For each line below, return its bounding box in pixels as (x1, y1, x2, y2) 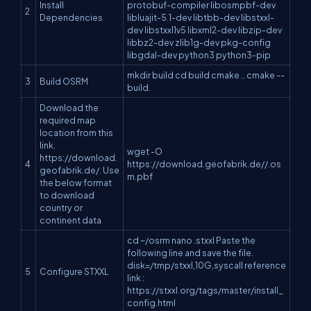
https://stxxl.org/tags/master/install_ (127, 285, 283, 296)
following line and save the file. (127, 247, 253, 258)
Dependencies (40, 12, 103, 23)
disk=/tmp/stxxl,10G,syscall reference (127, 260, 286, 271)
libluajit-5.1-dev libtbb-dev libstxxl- (127, 12, 274, 23)
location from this (40, 127, 113, 138)
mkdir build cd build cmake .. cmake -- (127, 69, 285, 81)
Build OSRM (40, 76, 88, 87)
